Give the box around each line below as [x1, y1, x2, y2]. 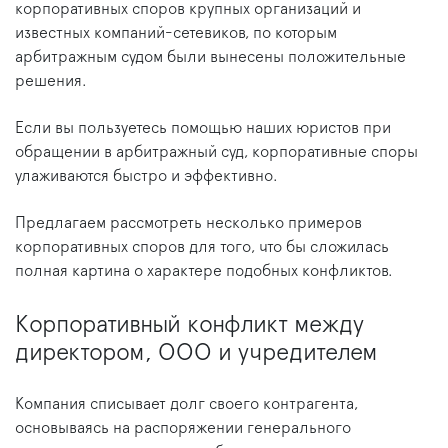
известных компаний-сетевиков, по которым [15, 25, 337, 42]
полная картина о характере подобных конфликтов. [15, 263, 393, 280]
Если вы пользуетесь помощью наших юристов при [15, 120, 391, 137]
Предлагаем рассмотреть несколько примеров [15, 215, 362, 232]
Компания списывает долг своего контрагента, [15, 396, 358, 413]
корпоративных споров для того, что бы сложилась [15, 239, 389, 256]
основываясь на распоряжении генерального [15, 420, 351, 437]
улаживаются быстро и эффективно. [15, 168, 278, 185]
